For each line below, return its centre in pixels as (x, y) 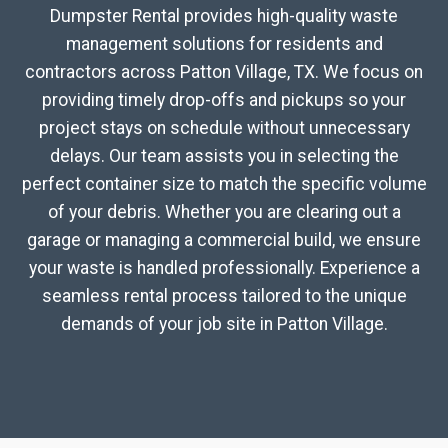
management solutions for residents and (224, 44)
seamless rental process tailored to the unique (224, 296)
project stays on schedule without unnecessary (224, 128)
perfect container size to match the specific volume (224, 184)
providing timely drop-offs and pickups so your (224, 100)
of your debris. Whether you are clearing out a (224, 212)
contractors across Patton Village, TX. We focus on (224, 72)
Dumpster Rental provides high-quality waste (224, 16)
